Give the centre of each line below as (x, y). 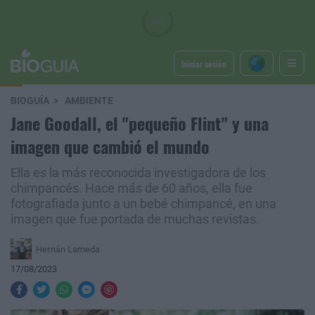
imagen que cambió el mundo (110, 146)
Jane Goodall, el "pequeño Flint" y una (140, 123)
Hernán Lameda (68, 249)
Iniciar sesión (204, 63)
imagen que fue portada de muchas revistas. (135, 219)
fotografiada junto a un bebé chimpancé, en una (143, 204)
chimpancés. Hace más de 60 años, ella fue (131, 188)
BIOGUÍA (30, 101)
